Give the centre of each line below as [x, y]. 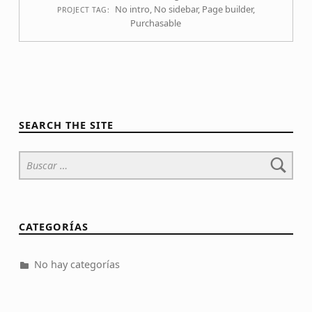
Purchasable [156, 23]
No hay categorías [77, 265]
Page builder [227, 9]
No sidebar [175, 9]
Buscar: [35, 151]
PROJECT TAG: [85, 10]
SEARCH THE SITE [66, 125]
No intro [132, 9]
